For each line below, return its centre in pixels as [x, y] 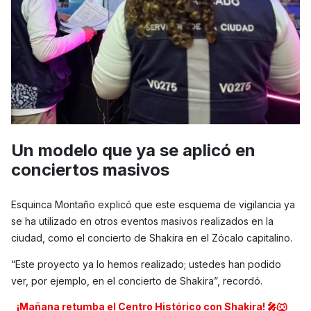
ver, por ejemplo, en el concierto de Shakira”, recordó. [137, 281]
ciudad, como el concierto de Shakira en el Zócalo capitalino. [152, 238]
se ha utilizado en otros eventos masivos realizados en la [142, 221]
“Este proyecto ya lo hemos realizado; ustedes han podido [146, 264]
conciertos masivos [90, 170]
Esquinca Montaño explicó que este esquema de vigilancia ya [153, 205]
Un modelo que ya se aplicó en [133, 151]
